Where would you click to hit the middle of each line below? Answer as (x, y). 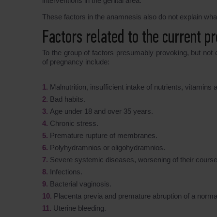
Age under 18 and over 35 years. (101, 111)
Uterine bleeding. (80, 208)
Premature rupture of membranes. (104, 136)
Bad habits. (68, 99)
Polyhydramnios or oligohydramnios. (108, 148)
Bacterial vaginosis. (81, 184)
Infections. (66, 172)
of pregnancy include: (76, 62)
